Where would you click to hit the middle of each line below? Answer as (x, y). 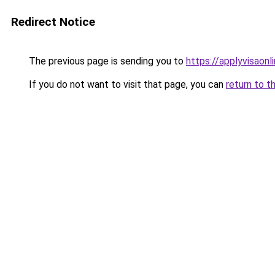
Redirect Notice (53, 22)
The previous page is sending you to (106, 61)
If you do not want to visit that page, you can (126, 84)
